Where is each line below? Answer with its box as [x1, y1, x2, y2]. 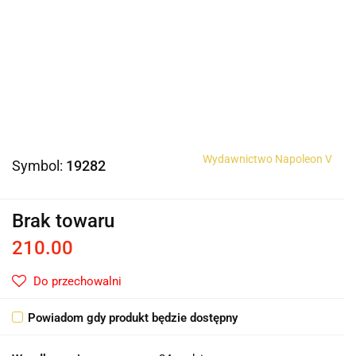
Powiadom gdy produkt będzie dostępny [28, 311, 238, 326]
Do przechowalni [33, 274, 122, 289]
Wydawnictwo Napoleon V [203, 153, 332, 166]
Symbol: [12, 157, 66, 175]
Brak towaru [12, 210, 114, 233]
